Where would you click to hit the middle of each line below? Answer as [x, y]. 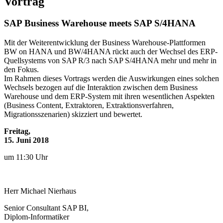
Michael [34, 191]
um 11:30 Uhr [26, 157]
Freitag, [17, 131]
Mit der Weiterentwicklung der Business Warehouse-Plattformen [105, 43]
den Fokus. [21, 70]
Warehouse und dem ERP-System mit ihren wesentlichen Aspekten [109, 97]
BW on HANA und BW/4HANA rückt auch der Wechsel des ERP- [111, 52]
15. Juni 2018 [26, 140]
